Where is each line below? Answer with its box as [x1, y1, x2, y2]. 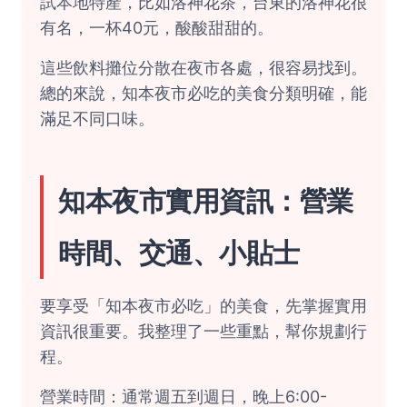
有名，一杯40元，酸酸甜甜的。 [40, 18, 273, 37]
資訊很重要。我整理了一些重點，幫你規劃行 [40, 322, 367, 341]
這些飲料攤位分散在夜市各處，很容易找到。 [40, 58, 367, 77]
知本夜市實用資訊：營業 [58, 184, 353, 217]
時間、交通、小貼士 [58, 236, 300, 269]
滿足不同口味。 [40, 109, 154, 128]
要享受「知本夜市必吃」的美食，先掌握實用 [40, 296, 367, 315]
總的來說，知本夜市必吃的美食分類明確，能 [40, 84, 367, 103]
